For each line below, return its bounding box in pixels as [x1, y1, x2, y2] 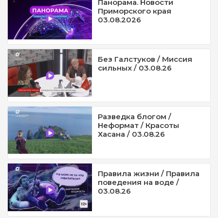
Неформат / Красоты [98, 120, 180, 130]
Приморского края [98, 6, 172, 16]
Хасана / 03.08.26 [98, 129, 165, 139]
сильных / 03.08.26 [98, 63, 172, 73]
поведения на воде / [98, 178, 180, 187]
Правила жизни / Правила [98, 169, 200, 179]
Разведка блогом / [98, 111, 172, 121]
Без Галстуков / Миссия [98, 54, 193, 64]
